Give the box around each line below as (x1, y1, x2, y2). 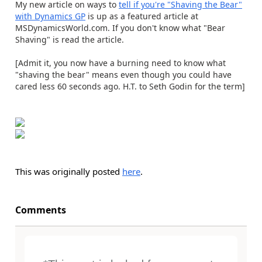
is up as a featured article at (85, 11, 198, 22)
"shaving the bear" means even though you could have (15, 69, 232, 80)
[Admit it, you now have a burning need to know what (15, 57, 226, 68)
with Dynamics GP (15, 11, 85, 22)
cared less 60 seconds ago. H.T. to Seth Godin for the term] (15, 81, 245, 92)
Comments (15, 204, 66, 216)
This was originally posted (15, 166, 122, 177)
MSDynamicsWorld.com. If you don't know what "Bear (15, 22, 225, 33)
